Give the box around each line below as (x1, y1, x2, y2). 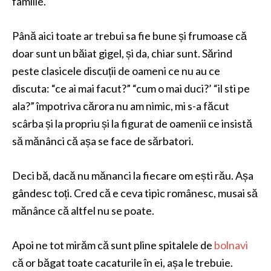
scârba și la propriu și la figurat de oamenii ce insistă (12, 117, 252, 130)
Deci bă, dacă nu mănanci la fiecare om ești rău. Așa (12, 169, 253, 182)
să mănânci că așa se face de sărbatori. (12, 134, 194, 148)
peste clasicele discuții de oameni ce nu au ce (12, 64, 220, 77)
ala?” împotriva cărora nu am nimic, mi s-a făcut (12, 99, 229, 113)
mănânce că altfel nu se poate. (12, 204, 154, 217)
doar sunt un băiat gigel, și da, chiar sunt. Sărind (12, 47, 232, 60)
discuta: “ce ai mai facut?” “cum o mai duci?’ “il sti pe (12, 82, 250, 95)
